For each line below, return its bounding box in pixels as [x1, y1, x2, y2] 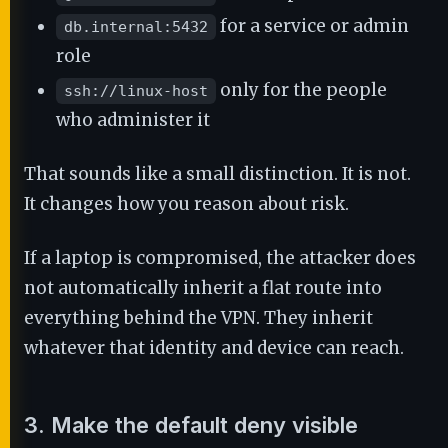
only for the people [216, 79, 387, 101]
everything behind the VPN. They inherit [24, 307, 373, 329]
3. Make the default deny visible [24, 412, 358, 438]
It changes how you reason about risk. [24, 193, 349, 215]
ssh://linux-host [64, 82, 208, 100]
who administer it [56, 109, 210, 131]
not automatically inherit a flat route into [24, 277, 382, 299]
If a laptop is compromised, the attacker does [24, 247, 416, 269]
